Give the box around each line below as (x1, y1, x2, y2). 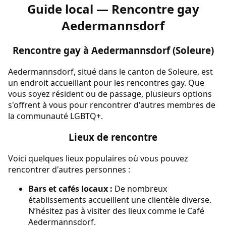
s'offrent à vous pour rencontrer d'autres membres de (8, 99, 215, 110)
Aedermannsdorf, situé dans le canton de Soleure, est (8, 66, 213, 77)
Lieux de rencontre (69, 131, 157, 144)
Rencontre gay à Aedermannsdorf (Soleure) (12, 43, 214, 56)
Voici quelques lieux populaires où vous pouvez (8, 153, 188, 164)
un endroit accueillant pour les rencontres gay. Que (8, 77, 204, 88)
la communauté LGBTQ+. (8, 110, 103, 122)
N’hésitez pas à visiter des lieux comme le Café (28, 205, 204, 217)
